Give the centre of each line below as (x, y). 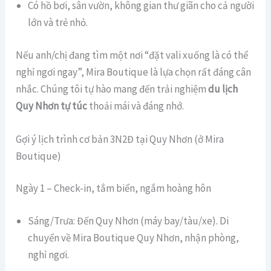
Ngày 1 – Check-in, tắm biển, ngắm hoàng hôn (114, 188)
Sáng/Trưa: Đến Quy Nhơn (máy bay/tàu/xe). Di (129, 220)
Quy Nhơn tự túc (52, 106)
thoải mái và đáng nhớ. (136, 106)
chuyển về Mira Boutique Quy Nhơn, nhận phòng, (134, 237)
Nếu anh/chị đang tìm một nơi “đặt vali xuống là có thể (132, 55)
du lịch (223, 89)
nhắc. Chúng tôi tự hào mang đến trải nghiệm (112, 89)
